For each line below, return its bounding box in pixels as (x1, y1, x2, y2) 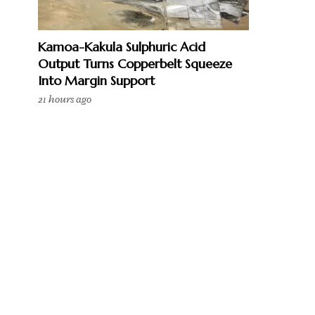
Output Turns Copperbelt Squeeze (38, 56, 232, 72)
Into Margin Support (38, 72, 155, 89)
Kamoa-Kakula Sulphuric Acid (38, 39, 205, 55)
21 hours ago (38, 93, 91, 106)
